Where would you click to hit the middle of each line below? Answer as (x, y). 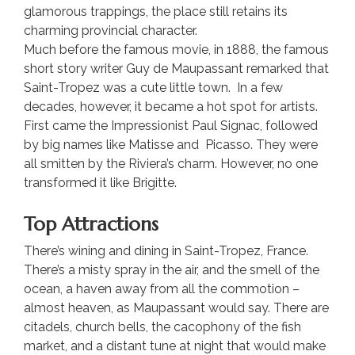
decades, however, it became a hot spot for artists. (171, 106)
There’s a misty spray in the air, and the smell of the (172, 269)
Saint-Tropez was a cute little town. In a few (153, 87)
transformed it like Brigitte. (100, 182)
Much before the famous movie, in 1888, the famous (176, 49)
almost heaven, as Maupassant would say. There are (176, 307)
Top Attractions (91, 224)
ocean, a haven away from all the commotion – (162, 288)
